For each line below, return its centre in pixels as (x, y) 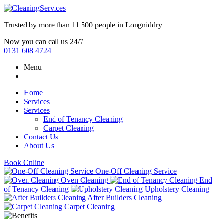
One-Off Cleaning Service (136, 171)
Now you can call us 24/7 (44, 41)
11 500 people (94, 25)
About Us (39, 146)
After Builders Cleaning (124, 198)
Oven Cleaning (84, 180)
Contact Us (41, 137)
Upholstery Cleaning (177, 189)
